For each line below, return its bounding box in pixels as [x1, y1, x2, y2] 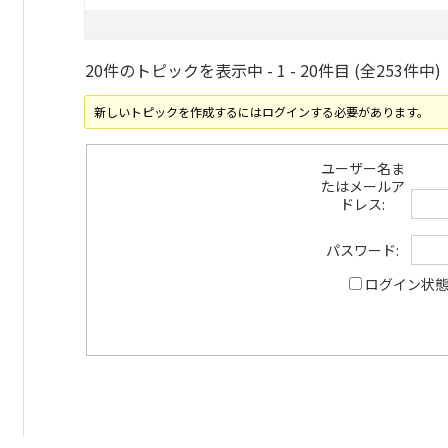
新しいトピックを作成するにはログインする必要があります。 [94, 102, 430, 120]
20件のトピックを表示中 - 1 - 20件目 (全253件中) [85, 57, 441, 82]
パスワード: [326, 239, 399, 260]
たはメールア [320, 176, 405, 197]
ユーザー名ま [320, 158, 405, 179]
